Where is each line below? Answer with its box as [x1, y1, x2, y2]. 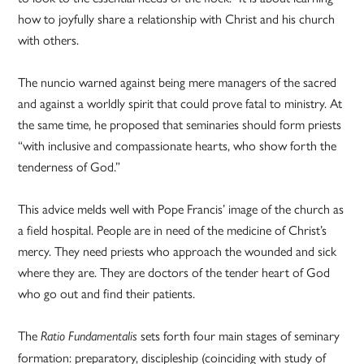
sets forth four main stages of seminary [137, 326, 340, 345]
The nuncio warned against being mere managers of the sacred [18, 72, 337, 92]
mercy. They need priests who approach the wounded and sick [18, 241, 337, 261]
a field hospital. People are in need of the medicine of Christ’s [18, 220, 327, 240]
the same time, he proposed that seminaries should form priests [18, 115, 342, 134]
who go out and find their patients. [18, 284, 196, 303]
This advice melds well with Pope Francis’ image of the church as [18, 199, 344, 219]
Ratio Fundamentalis [41, 328, 138, 344]
